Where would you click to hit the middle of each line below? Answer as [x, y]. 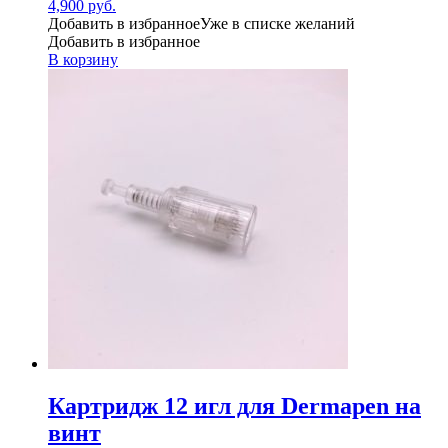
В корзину [83, 60]
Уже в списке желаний [277, 24]
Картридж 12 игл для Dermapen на [234, 405]
